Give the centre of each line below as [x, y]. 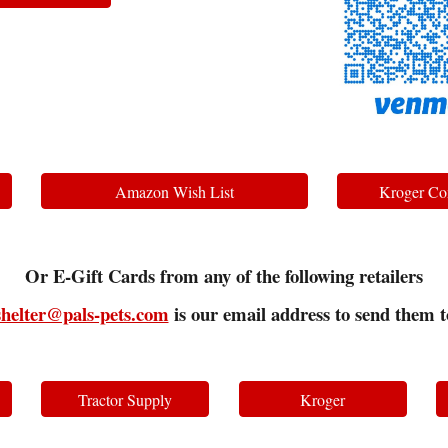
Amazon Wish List [175, 191]
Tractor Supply [125, 399]
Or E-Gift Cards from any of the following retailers [224, 275]
